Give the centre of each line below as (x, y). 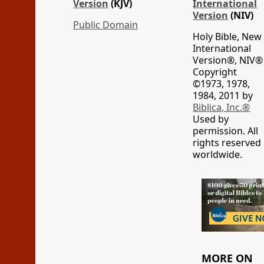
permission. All (226, 131)
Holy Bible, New (227, 37)
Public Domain (105, 25)
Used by (211, 119)
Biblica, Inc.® (222, 107)
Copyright (215, 72)
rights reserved (227, 143)
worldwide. (218, 154)
